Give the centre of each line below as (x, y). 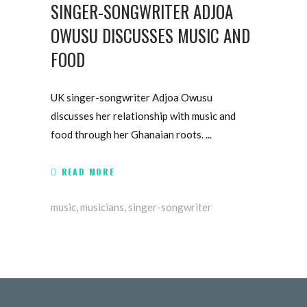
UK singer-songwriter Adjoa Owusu (132, 98)
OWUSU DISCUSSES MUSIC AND (150, 36)
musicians (102, 207)
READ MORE (88, 171)
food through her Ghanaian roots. (128, 135)
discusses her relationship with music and (143, 116)
